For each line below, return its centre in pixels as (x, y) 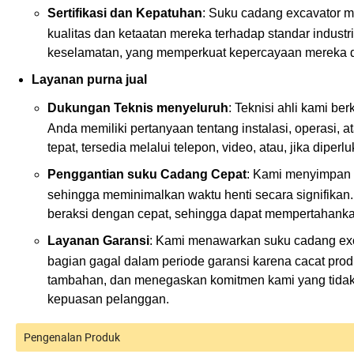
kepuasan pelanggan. (108, 299)
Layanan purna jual (89, 80)
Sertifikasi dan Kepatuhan (125, 13)
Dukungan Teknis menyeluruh (138, 108)
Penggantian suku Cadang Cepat (147, 175)
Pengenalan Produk (72, 337)
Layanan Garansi (98, 241)
